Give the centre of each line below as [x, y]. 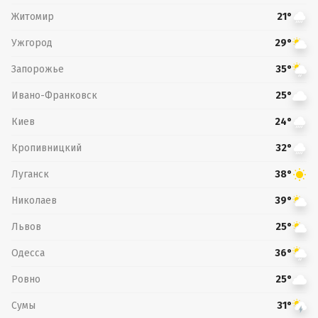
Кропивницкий [46, 148]
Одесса [28, 253]
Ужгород [32, 43]
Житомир [33, 16]
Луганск [30, 174]
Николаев [34, 200]
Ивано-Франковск [54, 95]
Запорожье [38, 69]
